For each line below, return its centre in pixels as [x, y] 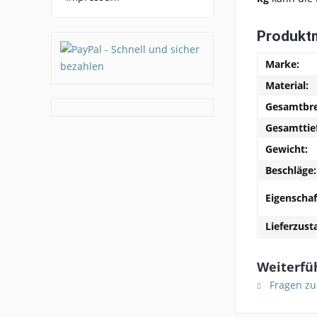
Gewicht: [287, 149]
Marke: [282, 64]
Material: [287, 85]
